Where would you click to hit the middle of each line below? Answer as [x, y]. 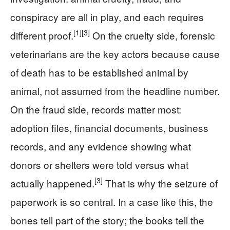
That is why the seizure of [160, 183]
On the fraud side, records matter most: [96, 109]
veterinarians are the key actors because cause [115, 53]
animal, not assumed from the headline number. [115, 90]
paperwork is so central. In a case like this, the [112, 201]
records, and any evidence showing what [101, 146]
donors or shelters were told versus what [99, 164]
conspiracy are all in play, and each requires [107, 16]
